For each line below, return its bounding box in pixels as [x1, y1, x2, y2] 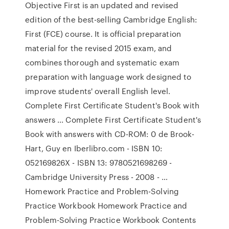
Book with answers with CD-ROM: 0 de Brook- [25, 128, 195, 140]
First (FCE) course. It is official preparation [25, 28, 181, 39]
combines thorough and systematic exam [25, 57, 179, 68]
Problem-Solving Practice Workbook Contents [25, 214, 196, 225]
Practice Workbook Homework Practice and [25, 200, 188, 211]
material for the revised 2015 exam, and [25, 42, 172, 54]
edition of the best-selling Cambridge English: [25, 14, 197, 25]
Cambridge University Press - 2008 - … [25, 171, 168, 182]
